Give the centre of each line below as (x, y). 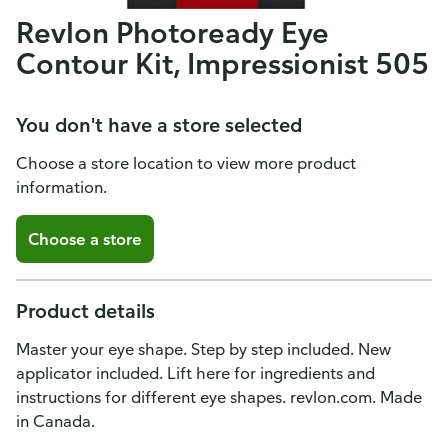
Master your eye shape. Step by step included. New (203, 349)
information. (61, 187)
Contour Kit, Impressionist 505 (223, 63)
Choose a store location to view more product (186, 163)
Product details (85, 310)
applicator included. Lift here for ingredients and (195, 373)
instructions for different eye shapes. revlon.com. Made (219, 397)
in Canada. (55, 421)
